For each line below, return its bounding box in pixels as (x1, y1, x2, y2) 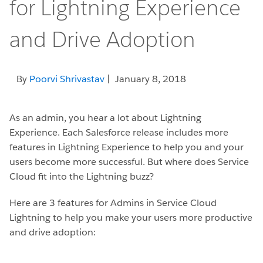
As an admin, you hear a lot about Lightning (9, 112, 201, 124)
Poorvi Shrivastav (29, 73, 104, 85)
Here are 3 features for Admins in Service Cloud (9, 197, 217, 209)
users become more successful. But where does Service (9, 156, 249, 168)
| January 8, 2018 (104, 73, 186, 85)
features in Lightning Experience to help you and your (9, 141, 244, 153)
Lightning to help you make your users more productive (9, 211, 252, 224)
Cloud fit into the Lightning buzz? (9, 170, 154, 183)
